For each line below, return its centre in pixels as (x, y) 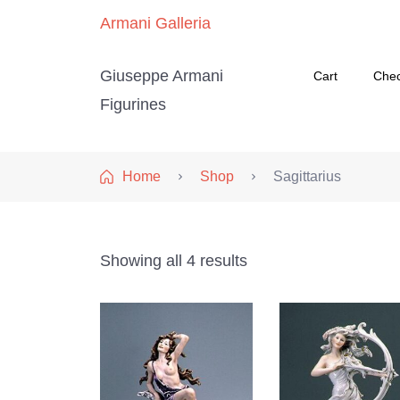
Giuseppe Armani (162, 76)
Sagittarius (307, 176)
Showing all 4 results (174, 261)
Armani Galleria (155, 23)
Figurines (133, 104)
